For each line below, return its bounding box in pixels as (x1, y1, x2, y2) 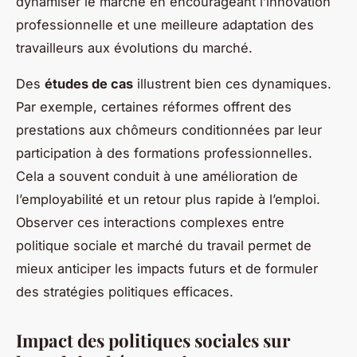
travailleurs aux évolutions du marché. (16, 39, 253, 56)
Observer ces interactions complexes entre (16, 214, 284, 230)
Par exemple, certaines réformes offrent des (16, 98, 292, 115)
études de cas (45, 75, 133, 92)
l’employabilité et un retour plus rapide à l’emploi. (16, 190, 320, 207)
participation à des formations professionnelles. (16, 144, 312, 161)
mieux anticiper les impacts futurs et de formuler (16, 260, 318, 277)
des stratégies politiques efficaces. (16, 283, 233, 300)
